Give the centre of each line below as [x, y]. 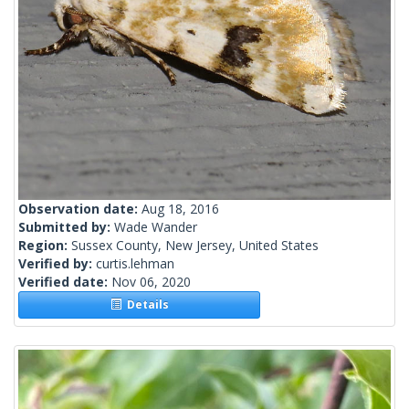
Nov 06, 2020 [151, 282]
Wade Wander [156, 227]
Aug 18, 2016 [180, 209]
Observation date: [80, 209]
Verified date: [65, 282]
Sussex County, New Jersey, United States [195, 246]
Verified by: [57, 264]
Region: [45, 246]
